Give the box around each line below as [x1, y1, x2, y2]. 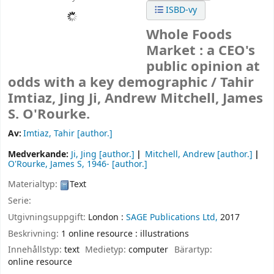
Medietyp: [85, 243, 129, 257]
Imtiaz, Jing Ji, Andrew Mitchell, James [8, 89, 263, 109]
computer [128, 243, 169, 257]
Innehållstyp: [8, 243, 64, 257]
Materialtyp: [8, 178, 60, 191]
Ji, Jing [71, 148, 97, 161]
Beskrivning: [8, 227, 61, 240]
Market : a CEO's [146, 41, 256, 61]
